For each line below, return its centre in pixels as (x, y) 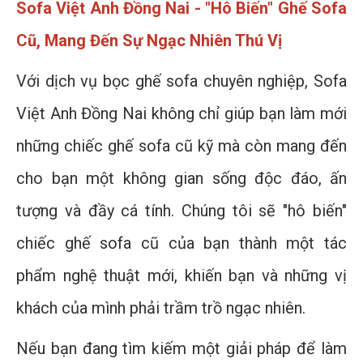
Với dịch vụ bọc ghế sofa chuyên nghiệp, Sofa (181, 81)
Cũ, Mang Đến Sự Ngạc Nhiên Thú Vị (149, 41)
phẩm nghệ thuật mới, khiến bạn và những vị (181, 276)
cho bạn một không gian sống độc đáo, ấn (181, 179)
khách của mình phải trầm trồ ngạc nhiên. (161, 308)
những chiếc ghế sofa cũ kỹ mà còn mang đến (181, 146)
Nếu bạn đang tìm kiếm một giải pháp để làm (181, 349)
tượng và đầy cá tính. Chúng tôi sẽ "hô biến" (181, 211)
